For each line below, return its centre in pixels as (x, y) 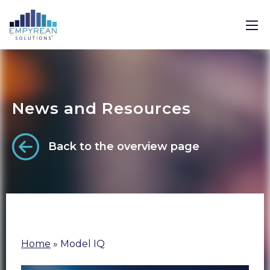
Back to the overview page (124, 146)
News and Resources (102, 108)
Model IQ (83, 244)
